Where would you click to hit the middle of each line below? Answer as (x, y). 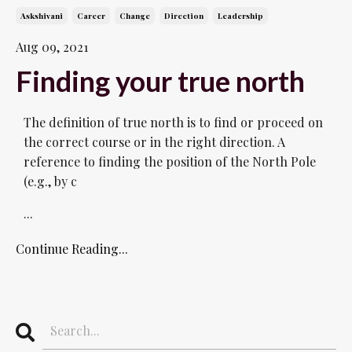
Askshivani (42, 15)
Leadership (240, 15)
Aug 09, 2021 (52, 46)
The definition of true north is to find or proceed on (173, 122)
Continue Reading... (72, 248)
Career (91, 15)
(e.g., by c (50, 181)
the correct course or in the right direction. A (154, 141)
